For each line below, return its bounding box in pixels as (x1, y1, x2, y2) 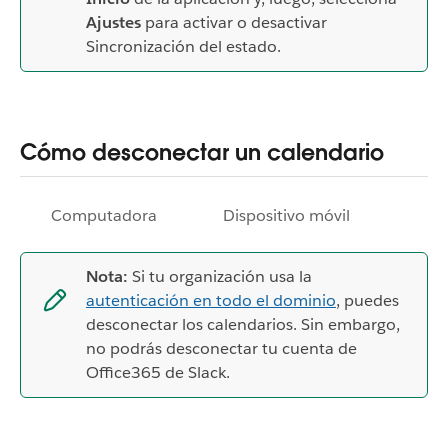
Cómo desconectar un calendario (20, 138, 396, 167)
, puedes (336, 290, 399, 312)
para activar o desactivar (141, 12, 327, 33)
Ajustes (86, 12, 141, 33)
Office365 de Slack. (86, 362, 230, 384)
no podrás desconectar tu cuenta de (86, 338, 357, 360)
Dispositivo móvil (223, 205, 350, 227)
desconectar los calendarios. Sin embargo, (86, 314, 400, 336)
